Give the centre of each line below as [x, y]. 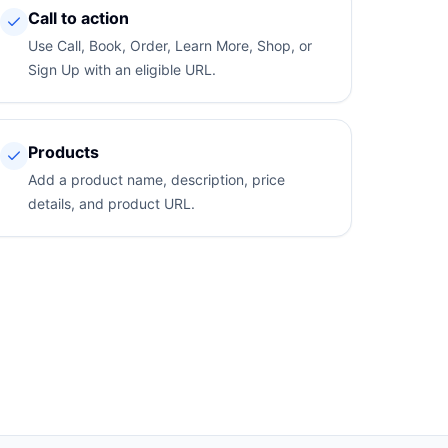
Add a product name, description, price [156, 179]
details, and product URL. [111, 203]
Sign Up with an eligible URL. [121, 69]
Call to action [78, 18]
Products [63, 152]
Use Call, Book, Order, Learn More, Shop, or [169, 45]
